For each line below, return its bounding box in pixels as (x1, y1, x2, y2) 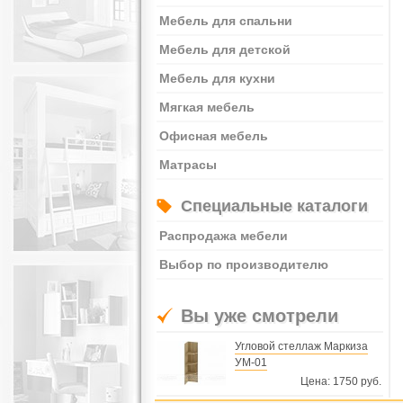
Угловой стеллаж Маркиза (235, 340, 368, 353)
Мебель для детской (159, 42, 291, 57)
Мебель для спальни (159, 13, 292, 28)
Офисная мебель (159, 129, 268, 143)
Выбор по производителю (159, 257, 328, 272)
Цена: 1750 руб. (300, 375, 381, 388)
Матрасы (159, 157, 217, 172)
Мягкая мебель (159, 100, 255, 114)
